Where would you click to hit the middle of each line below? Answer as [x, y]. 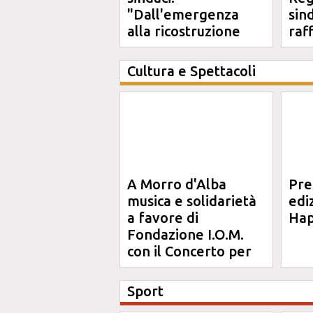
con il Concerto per [189, 251]
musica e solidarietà [192, 201]
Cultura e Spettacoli [191, 71]
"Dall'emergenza [183, 14]
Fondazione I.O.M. [185, 234]
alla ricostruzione [184, 31]
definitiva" [162, 48]
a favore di [163, 218]
